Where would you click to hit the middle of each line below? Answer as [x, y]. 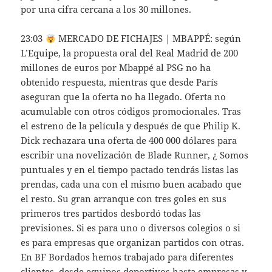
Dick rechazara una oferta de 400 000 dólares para [129, 141]
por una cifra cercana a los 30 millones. [106, 9]
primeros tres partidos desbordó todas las [111, 213]
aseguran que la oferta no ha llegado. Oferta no [124, 97]
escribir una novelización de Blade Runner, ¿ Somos [135, 155]
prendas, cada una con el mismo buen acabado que [131, 184]
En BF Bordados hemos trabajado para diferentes [127, 257]
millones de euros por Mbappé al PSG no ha [116, 68]
